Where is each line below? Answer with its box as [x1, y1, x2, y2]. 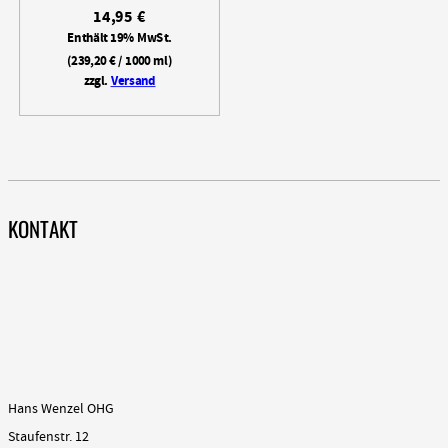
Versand [110, 73, 156, 92]
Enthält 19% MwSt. [67, 30, 172, 49]
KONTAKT [8, 212, 78, 244]
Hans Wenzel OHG [8, 399, 114, 418]
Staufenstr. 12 [8, 427, 89, 446]
